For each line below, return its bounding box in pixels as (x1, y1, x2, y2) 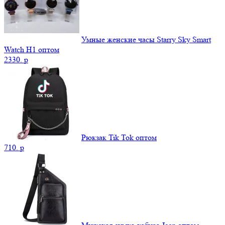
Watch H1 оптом (4, 45, 59, 55)
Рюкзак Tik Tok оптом (81, 133, 157, 143)
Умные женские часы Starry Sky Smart (81, 35, 211, 45)
